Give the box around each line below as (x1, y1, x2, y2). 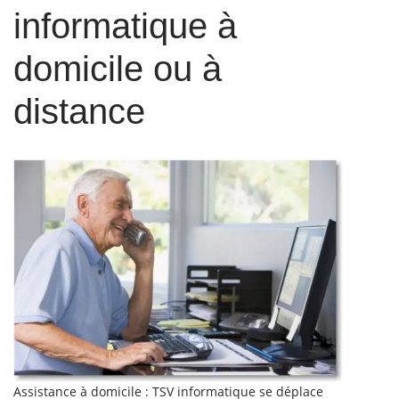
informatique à (13, 6, 237, 45)
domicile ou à (13, 49, 222, 88)
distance (13, 92, 145, 131)
